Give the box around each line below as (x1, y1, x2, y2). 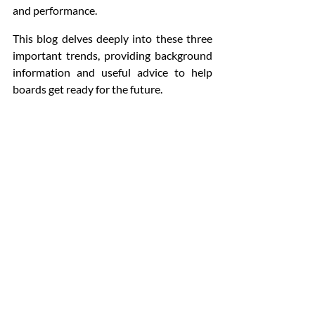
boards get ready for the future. (13, 82, 162, 96)
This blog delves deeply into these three (13, 32, 212, 45)
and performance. (13, 4, 99, 17)
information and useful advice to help (13, 65, 212, 79)
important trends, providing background (13, 49, 212, 62)
